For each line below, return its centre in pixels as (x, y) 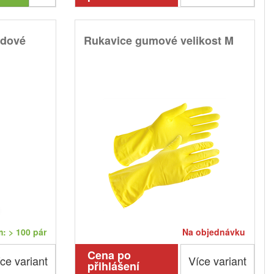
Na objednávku (213, 232)
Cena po (109, 255)
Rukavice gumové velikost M (158, 41)
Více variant (217, 261)
